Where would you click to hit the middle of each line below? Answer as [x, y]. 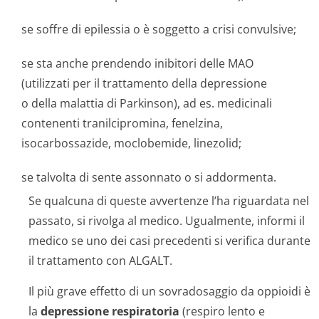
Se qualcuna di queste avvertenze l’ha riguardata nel [169, 201]
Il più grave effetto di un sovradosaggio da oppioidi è [169, 291]
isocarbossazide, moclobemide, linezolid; [131, 143]
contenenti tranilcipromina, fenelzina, [122, 123]
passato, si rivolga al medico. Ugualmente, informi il [167, 221]
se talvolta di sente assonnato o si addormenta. [149, 177]
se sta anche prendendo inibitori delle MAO [137, 63]
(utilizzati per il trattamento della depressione [144, 83]
